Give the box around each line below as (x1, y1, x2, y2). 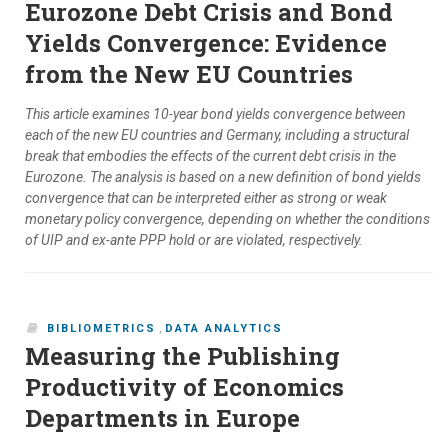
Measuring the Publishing (25, 340, 340, 373)
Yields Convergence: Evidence (25, 27, 387, 60)
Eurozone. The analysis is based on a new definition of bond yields (25, 169, 421, 186)
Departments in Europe (25, 402, 300, 435)
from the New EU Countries (25, 58, 353, 91)
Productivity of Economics (25, 371, 344, 404)
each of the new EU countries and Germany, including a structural (25, 127, 409, 144)
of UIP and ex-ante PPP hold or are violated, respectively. (25, 232, 363, 249)
